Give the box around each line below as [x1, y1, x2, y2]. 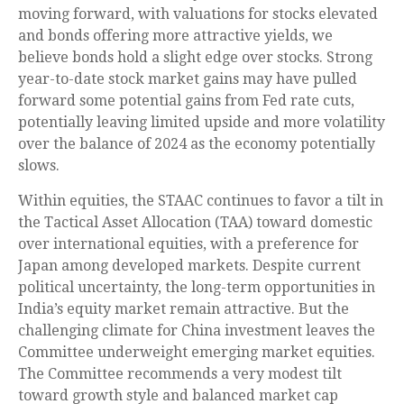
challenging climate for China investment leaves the [18, 322, 375, 340]
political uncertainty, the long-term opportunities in [18, 279, 375, 297]
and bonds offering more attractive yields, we [18, 27, 333, 45]
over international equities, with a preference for [18, 235, 359, 253]
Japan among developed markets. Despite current [18, 257, 361, 275]
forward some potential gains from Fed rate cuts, [18, 92, 354, 110]
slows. [18, 157, 60, 175]
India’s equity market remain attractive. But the [18, 300, 349, 318]
